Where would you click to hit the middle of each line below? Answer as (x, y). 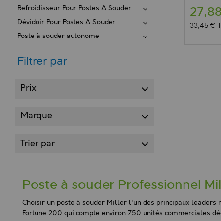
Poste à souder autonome (58, 36)
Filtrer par (42, 61)
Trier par (38, 143)
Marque (37, 116)
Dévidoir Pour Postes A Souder (66, 22)
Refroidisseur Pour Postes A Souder (74, 8)
